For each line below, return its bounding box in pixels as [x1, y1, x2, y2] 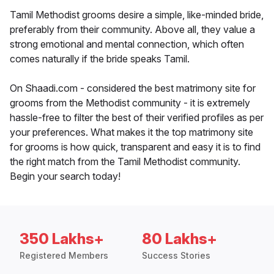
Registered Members [20, 250, 108, 261]
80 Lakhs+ [142, 230, 217, 248]
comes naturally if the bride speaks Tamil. [10, 53, 190, 65]
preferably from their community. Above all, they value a [10, 23, 255, 36]
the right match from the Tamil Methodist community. [10, 155, 240, 168]
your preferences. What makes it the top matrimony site [10, 126, 253, 139]
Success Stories [142, 250, 210, 261]
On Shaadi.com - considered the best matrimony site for [10, 82, 256, 95]
